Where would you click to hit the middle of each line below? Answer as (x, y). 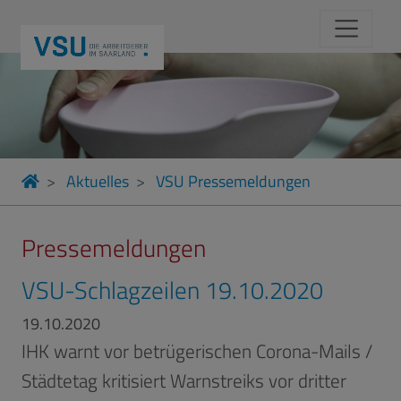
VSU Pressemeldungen (233, 181)
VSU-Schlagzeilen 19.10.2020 (172, 290)
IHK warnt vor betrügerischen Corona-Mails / (197, 350)
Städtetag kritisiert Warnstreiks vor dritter (184, 380)
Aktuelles (98, 181)
